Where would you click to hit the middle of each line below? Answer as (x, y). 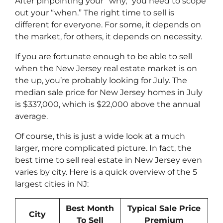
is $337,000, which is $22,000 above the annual (108, 104)
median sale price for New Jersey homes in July (109, 92)
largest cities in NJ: (53, 184)
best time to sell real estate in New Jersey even (109, 160)
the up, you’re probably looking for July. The (101, 80)
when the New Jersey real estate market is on (106, 68)
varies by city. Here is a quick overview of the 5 (106, 172)
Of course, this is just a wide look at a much (100, 136)
